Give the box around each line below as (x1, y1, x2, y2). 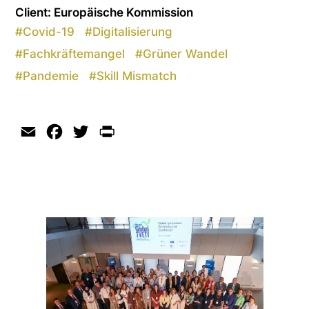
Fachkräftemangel (23, 46, 126, 61)
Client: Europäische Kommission (15, 4, 194, 19)
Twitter (91, 124, 128, 139)
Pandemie (23, 68, 79, 83)
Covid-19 (23, 23, 75, 39)
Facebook (65, 124, 115, 139)
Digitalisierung (92, 23, 173, 39)
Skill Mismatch (97, 68, 177, 83)
